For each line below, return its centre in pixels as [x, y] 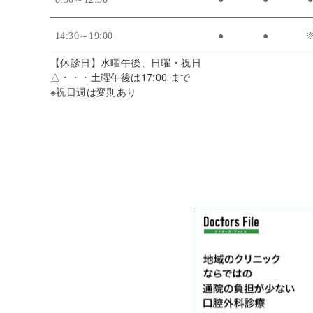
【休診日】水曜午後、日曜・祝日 [126, 62]
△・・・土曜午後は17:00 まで [121, 77]
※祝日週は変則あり [94, 92]
